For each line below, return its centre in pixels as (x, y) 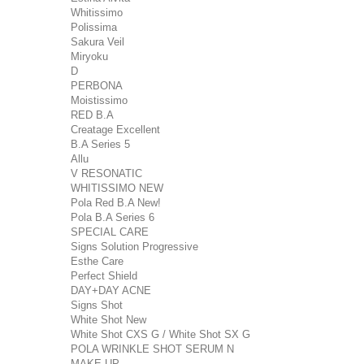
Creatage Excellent (115, 130)
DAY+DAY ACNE (111, 290)
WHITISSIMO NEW (117, 188)
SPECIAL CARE (110, 232)
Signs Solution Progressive (134, 247)
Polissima (94, 27)
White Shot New (108, 320)
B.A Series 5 (100, 144)
